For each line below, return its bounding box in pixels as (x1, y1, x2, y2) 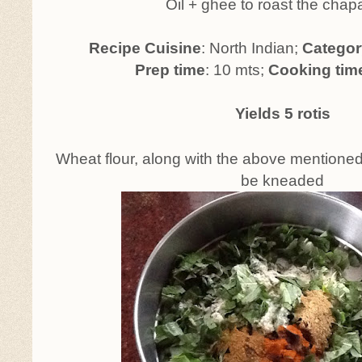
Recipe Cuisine (89, 40, 201, 57)
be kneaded (241, 172, 325, 189)
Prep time (135, 61, 205, 78)
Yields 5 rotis (235, 105, 330, 122)
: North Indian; (201, 40, 298, 57)
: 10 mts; (205, 61, 268, 78)
